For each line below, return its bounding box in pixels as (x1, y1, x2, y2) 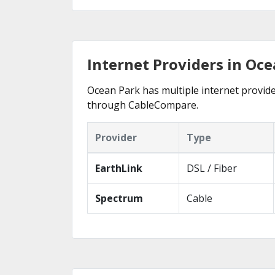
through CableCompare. (87, 98, 198, 112)
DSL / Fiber (187, 161, 237, 175)
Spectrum (95, 191, 143, 205)
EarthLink (95, 161, 142, 175)
